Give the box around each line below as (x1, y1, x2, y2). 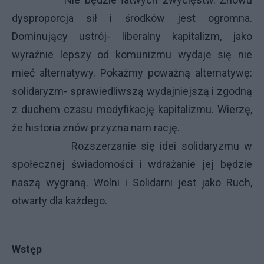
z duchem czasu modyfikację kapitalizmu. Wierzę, (12, 103, 252, 115)
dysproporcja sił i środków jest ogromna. (12, 11, 252, 24)
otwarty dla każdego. (12, 194, 107, 207)
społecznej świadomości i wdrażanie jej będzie (12, 157, 252, 170)
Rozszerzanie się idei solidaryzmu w (12, 139, 252, 152)
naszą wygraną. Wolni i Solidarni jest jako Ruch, (12, 176, 252, 189)
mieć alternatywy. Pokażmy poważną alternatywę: (12, 66, 252, 79)
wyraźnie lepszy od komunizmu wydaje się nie (12, 48, 252, 61)
